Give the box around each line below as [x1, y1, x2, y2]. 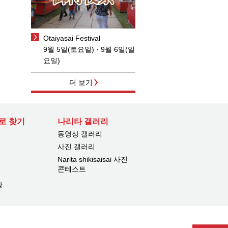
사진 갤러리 [57, 142, 95, 151]
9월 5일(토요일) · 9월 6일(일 [43, 45, 135, 53]
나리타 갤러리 [57, 117, 108, 126]
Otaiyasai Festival [43, 34, 100, 42]
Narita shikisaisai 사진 [57, 155, 128, 163]
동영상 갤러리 [57, 129, 102, 138]
